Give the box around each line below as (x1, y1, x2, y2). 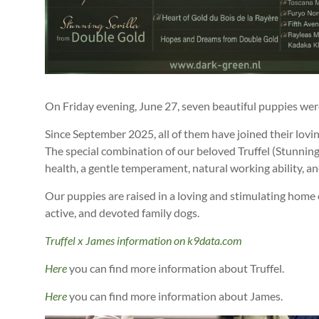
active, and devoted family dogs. (45, 206, 199, 220)
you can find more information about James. (67, 289, 283, 303)
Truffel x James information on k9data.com (45, 234, 242, 248)
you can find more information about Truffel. (67, 261, 284, 276)
